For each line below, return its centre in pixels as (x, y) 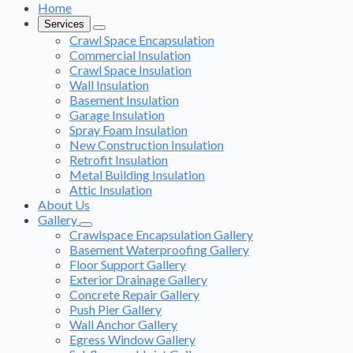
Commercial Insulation (130, 54)
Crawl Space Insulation (130, 69)
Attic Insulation (111, 189)
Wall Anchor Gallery (123, 324)
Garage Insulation (117, 114)
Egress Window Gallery (132, 339)
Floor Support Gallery (128, 264)
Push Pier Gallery (115, 309)
